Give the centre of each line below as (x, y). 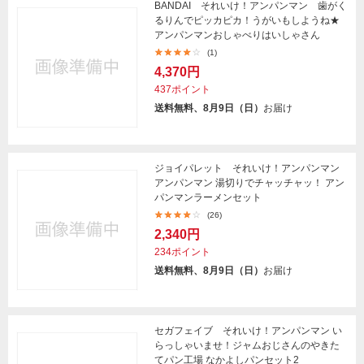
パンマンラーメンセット (208, 197)
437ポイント (182, 89)
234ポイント (182, 252)
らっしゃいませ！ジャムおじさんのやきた (247, 345)
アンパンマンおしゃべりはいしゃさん (237, 35)
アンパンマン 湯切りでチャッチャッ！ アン (249, 183)
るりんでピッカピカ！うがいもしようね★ (247, 20)
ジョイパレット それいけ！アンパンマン (247, 168)
